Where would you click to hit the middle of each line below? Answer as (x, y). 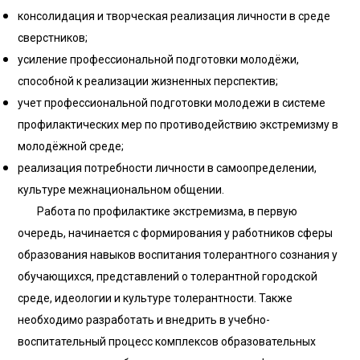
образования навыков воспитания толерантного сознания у (178, 255)
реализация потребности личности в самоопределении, (168, 168)
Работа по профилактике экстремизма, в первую (158, 211)
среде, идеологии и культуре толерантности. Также (155, 298)
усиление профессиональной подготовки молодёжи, (159, 59)
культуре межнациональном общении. (121, 190)
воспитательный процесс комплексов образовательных (167, 342)
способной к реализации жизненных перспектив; (148, 81)
